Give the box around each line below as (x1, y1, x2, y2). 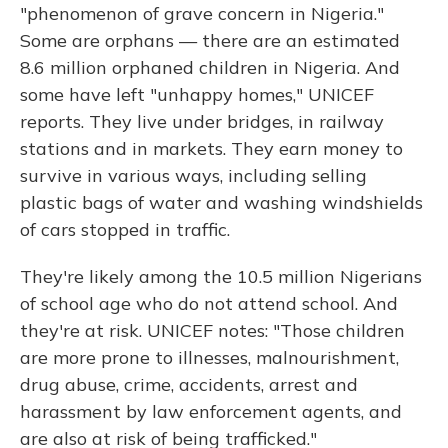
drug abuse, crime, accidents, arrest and (20, 373, 358, 396)
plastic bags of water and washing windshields (20, 191, 423, 214)
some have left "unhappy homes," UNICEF (20, 83, 374, 106)
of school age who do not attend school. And (20, 292, 398, 315)
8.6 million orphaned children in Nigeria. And (20, 56, 400, 79)
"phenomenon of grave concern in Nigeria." (20, 2, 384, 25)
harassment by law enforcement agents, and (20, 400, 402, 423)
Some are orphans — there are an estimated (20, 29, 400, 52)
